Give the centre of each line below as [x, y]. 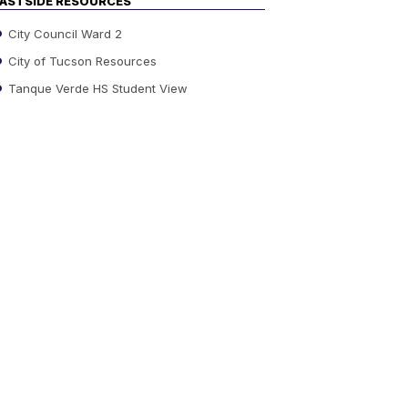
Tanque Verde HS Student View [96, 88]
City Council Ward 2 [63, 33]
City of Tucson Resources [81, 61]
